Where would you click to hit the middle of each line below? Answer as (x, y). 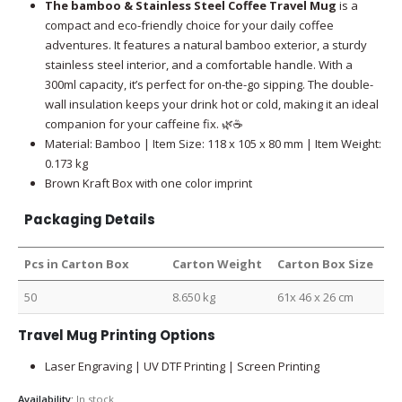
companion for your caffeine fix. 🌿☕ (144, 123)
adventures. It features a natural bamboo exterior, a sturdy (205, 44)
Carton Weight (218, 264)
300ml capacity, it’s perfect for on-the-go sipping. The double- (209, 84)
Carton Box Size (326, 264)
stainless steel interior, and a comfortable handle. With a (198, 64)
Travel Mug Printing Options (117, 336)
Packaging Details (90, 220)
